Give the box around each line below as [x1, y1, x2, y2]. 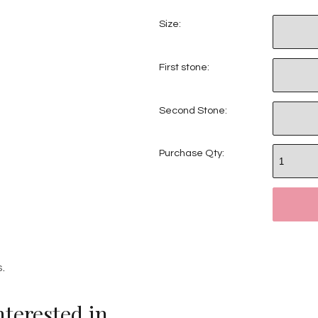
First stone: [159, 61, 209, 72]
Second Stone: [159, 104, 227, 116]
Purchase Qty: [159, 148, 224, 159]
